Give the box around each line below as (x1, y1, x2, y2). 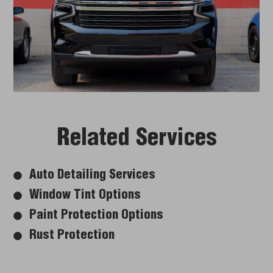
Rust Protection (29, 230, 115, 243)
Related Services (56, 129, 217, 152)
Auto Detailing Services (29, 169, 156, 183)
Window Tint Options (29, 190, 141, 203)
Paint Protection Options (29, 210, 164, 223)
